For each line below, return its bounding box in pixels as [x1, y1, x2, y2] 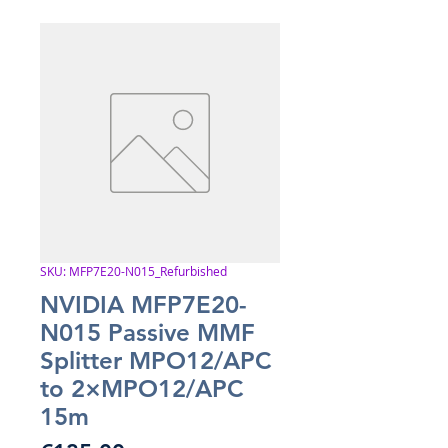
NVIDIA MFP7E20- [40, 290, 247, 319]
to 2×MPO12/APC [40, 374, 243, 403]
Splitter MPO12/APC [40, 346, 271, 375]
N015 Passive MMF [40, 318, 255, 347]
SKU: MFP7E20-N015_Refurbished [40, 263, 227, 279]
